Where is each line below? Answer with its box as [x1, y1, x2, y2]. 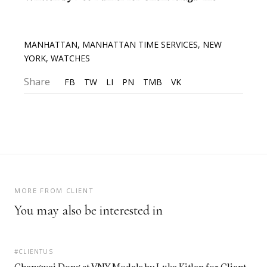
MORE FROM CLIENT [14, 185, 94, 195]
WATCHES [51, 52, 91, 64]
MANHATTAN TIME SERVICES [82, 38, 198, 50]
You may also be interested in [14, 202, 163, 218]
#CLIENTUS [14, 247, 53, 256]
